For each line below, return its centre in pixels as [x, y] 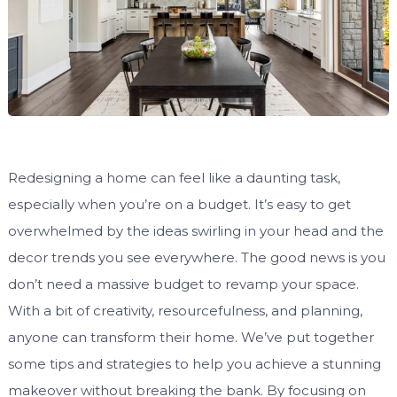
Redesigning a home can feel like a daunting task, [174, 178]
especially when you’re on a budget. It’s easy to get [179, 205]
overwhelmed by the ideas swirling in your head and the [195, 231]
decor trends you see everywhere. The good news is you [196, 258]
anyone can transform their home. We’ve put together [191, 338]
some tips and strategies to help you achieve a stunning [194, 364]
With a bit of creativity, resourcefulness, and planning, [185, 311]
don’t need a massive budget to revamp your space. [183, 284]
